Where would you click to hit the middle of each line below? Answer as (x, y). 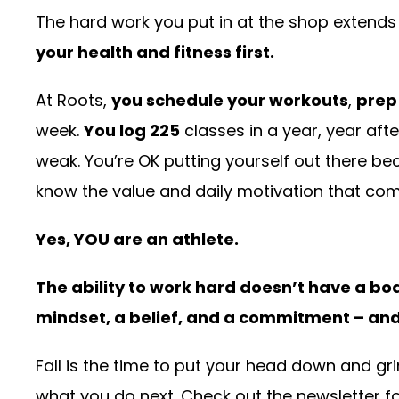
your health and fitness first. (155, 53)
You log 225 (132, 131)
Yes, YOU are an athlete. (137, 240)
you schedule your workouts (230, 101)
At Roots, (73, 101)
